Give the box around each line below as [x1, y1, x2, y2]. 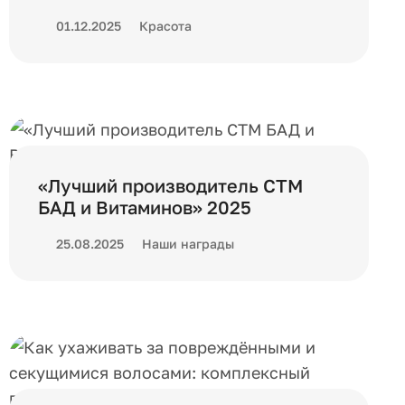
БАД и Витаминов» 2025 [38, 196, 251, 218]
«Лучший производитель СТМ [38, 174, 303, 196]
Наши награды [142, 236, 234, 251]
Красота [139, 18, 192, 33]
